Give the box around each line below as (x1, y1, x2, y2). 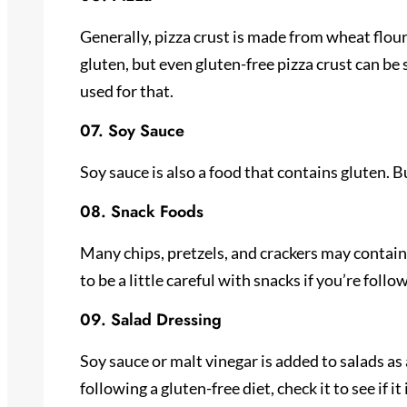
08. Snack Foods (80, 199, 203, 223)
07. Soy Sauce (80, 118, 184, 143)
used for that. (80, 80, 174, 101)
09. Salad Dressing (80, 307, 222, 332)
